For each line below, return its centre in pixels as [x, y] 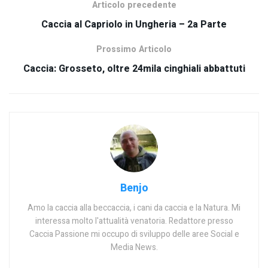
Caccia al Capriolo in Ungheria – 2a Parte [134, 24]
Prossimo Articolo [134, 49]
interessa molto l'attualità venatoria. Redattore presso [134, 221]
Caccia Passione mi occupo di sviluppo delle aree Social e [134, 234]
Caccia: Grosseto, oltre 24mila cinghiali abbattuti [134, 68]
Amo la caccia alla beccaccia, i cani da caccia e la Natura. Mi [134, 208]
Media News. [134, 247]
